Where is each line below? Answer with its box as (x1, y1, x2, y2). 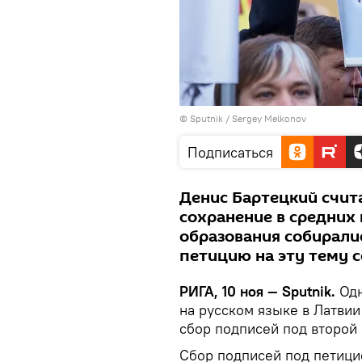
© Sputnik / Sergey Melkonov (179, 112, 306, 124)
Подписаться (187, 143, 273, 162)
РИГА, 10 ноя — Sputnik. (179, 282, 339, 301)
